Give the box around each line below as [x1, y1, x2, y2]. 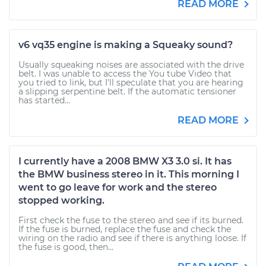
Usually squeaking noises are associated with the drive [18, 59, 244, 70]
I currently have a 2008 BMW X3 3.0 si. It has [18, 156, 232, 167]
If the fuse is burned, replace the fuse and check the [18, 224, 231, 235]
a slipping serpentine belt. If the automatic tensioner [18, 86, 236, 97]
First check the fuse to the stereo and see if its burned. [18, 215, 243, 226]
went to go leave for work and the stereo [18, 182, 217, 193]
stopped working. [18, 195, 104, 206]
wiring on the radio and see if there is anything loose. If [18, 233, 246, 243]
